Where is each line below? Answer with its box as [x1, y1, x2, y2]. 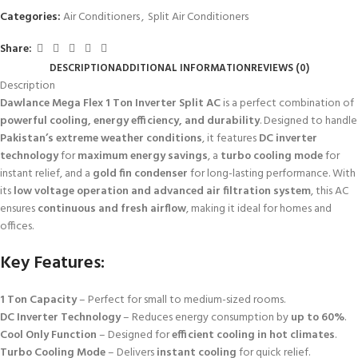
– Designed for [97, 326, 172, 345]
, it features [202, 129, 259, 149]
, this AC [311, 182, 348, 201]
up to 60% [291, 308, 344, 328]
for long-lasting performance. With [188, 165, 356, 184]
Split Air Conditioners [148, 8, 249, 27]
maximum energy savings [78, 147, 208, 166]
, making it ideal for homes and [186, 200, 332, 219]
